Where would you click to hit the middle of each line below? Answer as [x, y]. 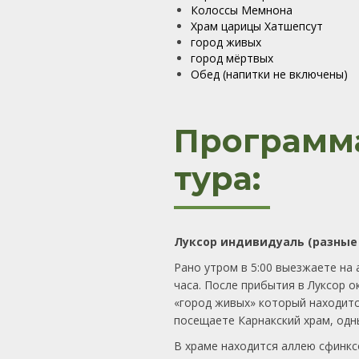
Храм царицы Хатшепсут [257, 26]
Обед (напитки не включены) [269, 74]
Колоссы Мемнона [242, 10]
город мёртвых [232, 58]
